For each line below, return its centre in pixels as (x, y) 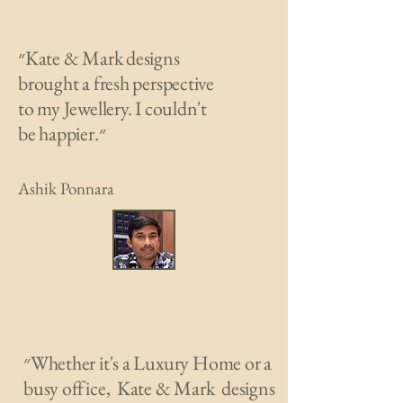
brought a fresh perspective (116, 83)
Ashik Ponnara (66, 188)
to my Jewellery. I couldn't (113, 108)
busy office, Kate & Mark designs (149, 388)
